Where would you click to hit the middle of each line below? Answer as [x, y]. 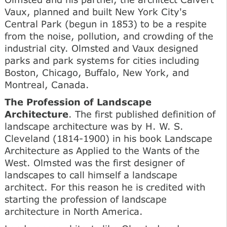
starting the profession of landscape [86, 199]
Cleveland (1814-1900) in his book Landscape [108, 138]
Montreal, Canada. [47, 84]
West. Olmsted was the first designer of [94, 162]
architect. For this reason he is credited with [105, 187]
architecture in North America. [74, 211]
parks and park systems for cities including [102, 60]
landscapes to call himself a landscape [91, 175]
